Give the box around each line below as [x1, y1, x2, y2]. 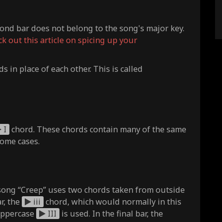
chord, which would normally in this [44, 196, 181, 207]
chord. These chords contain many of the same [9, 123, 186, 135]
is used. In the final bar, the [59, 208, 163, 219]
